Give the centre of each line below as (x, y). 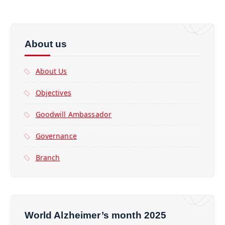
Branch (48, 158)
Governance (56, 136)
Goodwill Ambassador (74, 115)
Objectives (53, 93)
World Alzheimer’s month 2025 (95, 215)
